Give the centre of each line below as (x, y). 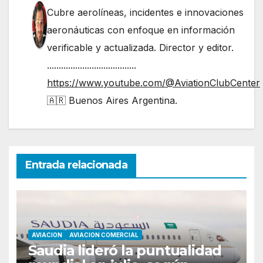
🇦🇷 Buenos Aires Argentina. (112, 101)
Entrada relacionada (76, 165)
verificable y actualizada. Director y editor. (140, 48)
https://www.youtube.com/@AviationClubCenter (154, 83)
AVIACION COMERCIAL (104, 235)
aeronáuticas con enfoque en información (141, 30)
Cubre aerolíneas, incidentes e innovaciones (145, 13)
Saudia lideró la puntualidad (125, 251)
